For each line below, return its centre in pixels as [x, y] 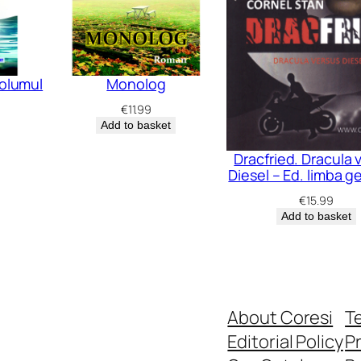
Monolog [136, 83]
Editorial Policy [285, 341]
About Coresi [280, 317]
